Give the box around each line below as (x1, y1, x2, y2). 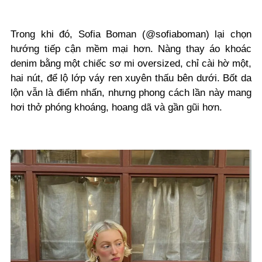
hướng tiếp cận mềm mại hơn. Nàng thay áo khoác (11, 43, 251, 54)
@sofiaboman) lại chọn (145, 28, 252, 40)
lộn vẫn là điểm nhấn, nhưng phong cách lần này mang (11, 87, 251, 98)
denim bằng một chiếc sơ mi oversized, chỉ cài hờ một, (11, 57, 251, 69)
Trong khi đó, (11, 28, 78, 40)
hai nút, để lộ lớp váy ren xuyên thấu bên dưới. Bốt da (11, 72, 251, 84)
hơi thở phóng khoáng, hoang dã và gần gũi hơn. (11, 101, 222, 113)
